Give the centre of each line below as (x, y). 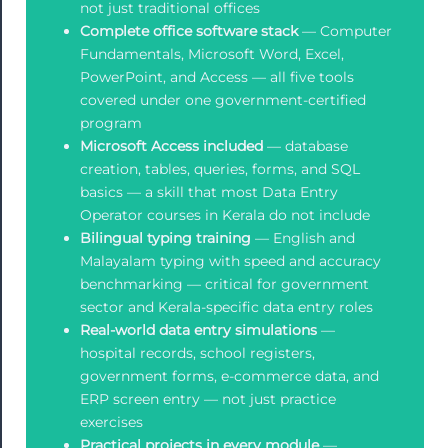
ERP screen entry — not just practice (207, 399)
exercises (111, 422)
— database (305, 146)
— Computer (344, 31)
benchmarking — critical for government (224, 284)
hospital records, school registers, (197, 353)
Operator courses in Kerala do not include (224, 215)
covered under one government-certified (222, 100)
